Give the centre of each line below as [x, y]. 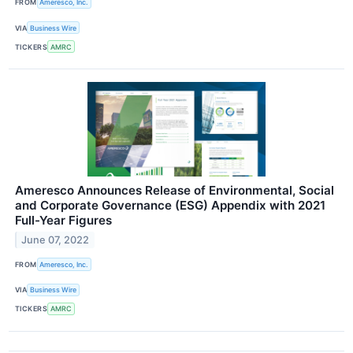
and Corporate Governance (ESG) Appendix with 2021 [170, 206]
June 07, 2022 [56, 240]
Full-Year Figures [63, 221]
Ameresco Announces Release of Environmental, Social [175, 191]
